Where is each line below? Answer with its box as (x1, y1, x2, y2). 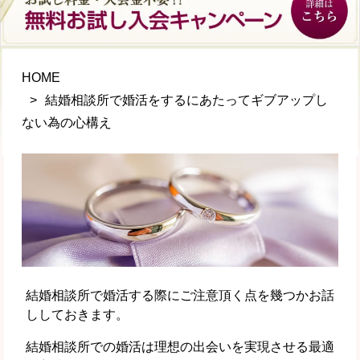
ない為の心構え (21, 116, 112, 130)
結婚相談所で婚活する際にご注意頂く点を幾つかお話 (25, 288, 334, 303)
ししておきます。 (25, 308, 129, 322)
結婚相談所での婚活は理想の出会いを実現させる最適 (25, 340, 334, 354)
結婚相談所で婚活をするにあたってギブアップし (44, 93, 328, 108)
